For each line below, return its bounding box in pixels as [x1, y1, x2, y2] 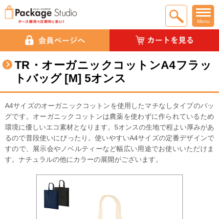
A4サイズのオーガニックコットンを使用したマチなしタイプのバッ [5, 102, 214, 109]
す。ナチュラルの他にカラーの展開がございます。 [5, 155, 162, 163]
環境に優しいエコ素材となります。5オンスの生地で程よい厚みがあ [5, 123, 214, 131]
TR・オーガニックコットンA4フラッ [15, 59, 212, 71]
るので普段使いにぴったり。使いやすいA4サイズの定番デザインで [5, 134, 214, 142]
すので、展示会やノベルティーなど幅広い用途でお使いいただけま [5, 145, 214, 153]
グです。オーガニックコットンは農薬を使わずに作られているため [5, 112, 214, 120]
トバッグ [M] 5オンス [15, 72, 126, 85]
